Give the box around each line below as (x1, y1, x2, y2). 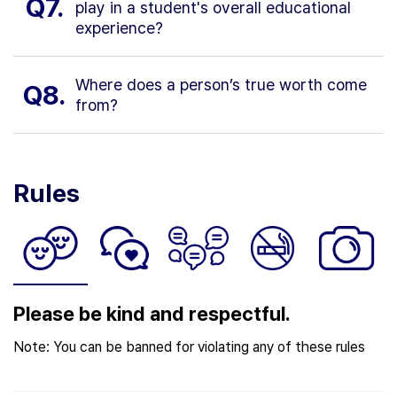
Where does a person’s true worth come (75, 75, 367, 95)
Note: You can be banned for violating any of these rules (13, 338, 365, 355)
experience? (75, 19, 163, 38)
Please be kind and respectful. (13, 301, 291, 325)
